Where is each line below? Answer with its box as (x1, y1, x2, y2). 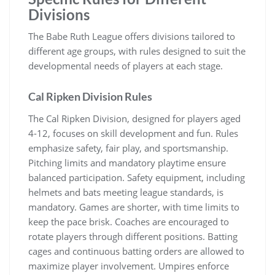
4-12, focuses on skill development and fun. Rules (28, 126, 238, 139)
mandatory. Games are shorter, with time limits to (28, 200, 239, 213)
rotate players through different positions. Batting (28, 230, 238, 242)
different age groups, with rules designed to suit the (28, 44, 246, 57)
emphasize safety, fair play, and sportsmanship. (28, 141, 228, 154)
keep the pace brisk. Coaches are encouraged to (28, 215, 229, 228)
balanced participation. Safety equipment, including (28, 171, 245, 184)
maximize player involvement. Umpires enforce (28, 259, 229, 272)
